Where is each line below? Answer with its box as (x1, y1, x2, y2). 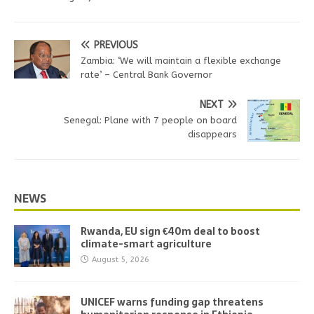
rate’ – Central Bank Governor (81, 69, 212, 80)
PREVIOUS (94, 39, 138, 51)
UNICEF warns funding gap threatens (81, 294, 264, 310)
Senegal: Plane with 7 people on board (64, 114, 237, 125)
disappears (188, 128, 237, 139)
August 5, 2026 (92, 254, 149, 264)
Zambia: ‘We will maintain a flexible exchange (81, 55, 281, 66)
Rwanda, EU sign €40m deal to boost (81, 223, 260, 239)
